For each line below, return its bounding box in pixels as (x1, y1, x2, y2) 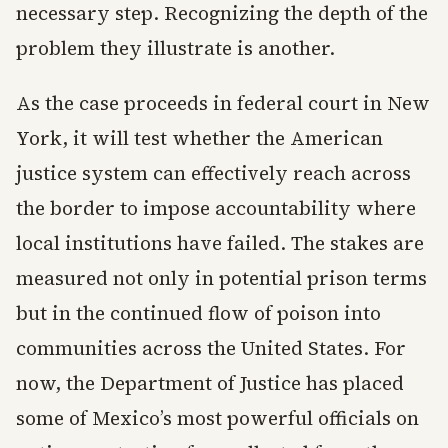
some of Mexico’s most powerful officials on (16, 405, 419, 432)
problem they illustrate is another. (16, 35, 335, 62)
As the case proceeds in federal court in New (16, 90, 430, 117)
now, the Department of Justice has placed (16, 370, 404, 397)
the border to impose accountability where (16, 195, 416, 222)
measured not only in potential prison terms (16, 265, 427, 292)
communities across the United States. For (16, 335, 406, 362)
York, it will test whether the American (16, 125, 383, 152)
